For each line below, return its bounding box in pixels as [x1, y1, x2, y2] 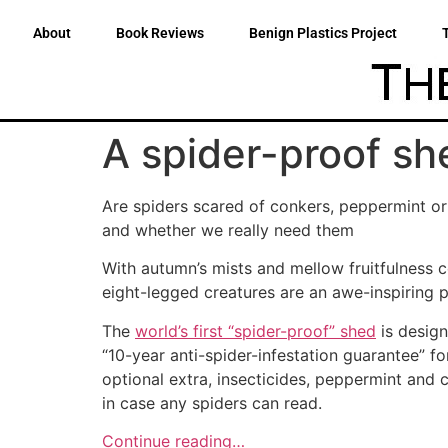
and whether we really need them [102, 220, 354, 240]
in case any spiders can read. [102, 392, 322, 413]
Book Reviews [116, 25, 204, 41]
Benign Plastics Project [249, 25, 397, 41]
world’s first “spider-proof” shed [135, 320, 376, 341]
